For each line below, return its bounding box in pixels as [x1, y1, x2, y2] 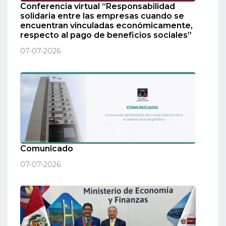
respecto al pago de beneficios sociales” [20, 30, 192, 40]
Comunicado [20, 144, 73, 154]
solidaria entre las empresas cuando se [20, 11, 184, 21]
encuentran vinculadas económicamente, [20, 20, 193, 30]
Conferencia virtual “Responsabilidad [20, 1, 175, 11]
